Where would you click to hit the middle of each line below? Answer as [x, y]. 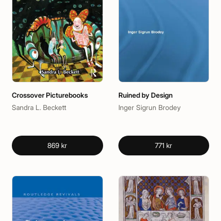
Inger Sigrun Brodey [149, 108]
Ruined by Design [145, 95]
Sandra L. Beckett [39, 108]
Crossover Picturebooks [50, 95]
